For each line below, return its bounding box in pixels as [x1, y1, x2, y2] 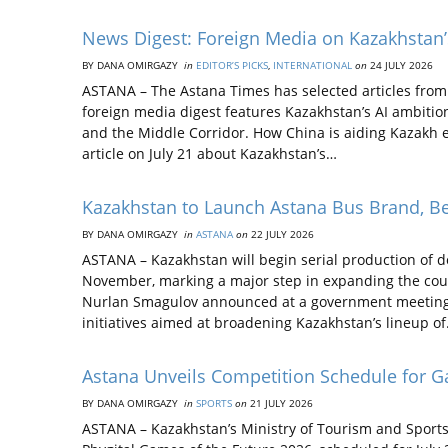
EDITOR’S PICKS [196, 58, 268, 72]
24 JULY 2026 [367, 58, 433, 72]
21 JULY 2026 [247, 396, 313, 410]
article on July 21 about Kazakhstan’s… [82, 144, 337, 163]
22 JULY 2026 [248, 227, 314, 241]
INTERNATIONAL [273, 58, 352, 72]
